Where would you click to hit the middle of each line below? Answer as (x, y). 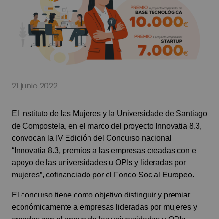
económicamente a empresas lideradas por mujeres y (104, 207)
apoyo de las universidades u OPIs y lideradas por (99, 163)
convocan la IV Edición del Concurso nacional (92, 138)
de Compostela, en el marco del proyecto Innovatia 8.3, (107, 126)
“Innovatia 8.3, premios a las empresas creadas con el (105, 150)
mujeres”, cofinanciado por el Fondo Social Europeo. (103, 175)
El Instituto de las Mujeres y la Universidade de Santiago (109, 114)
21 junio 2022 (35, 86)
